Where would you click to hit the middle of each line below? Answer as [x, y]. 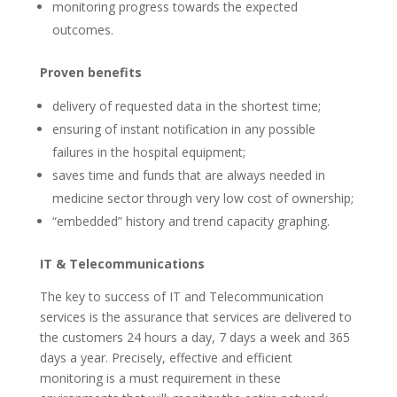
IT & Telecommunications [122, 264]
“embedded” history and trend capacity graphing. [191, 221]
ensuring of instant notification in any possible [183, 129]
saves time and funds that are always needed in [188, 175]
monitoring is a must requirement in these [160, 378]
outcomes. [82, 30]
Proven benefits [90, 72]
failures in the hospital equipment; [148, 152]
